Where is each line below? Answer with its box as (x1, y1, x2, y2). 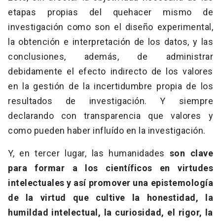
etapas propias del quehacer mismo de (8, 7, 213, 18)
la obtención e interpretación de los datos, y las (8, 37, 213, 47)
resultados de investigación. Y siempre (8, 96, 213, 107)
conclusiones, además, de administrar (8, 51, 213, 62)
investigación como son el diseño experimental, (8, 22, 213, 33)
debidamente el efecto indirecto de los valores (8, 66, 213, 77)
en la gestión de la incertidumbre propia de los (8, 81, 213, 92)
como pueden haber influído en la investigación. (8, 125, 206, 136)
